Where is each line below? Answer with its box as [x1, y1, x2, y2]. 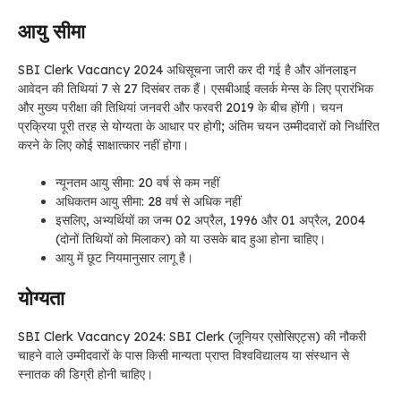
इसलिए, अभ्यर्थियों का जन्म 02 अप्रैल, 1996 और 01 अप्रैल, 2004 [55, 212, 365, 229]
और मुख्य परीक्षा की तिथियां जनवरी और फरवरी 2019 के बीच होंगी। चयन [18, 99, 343, 116]
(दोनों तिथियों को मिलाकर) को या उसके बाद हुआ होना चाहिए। [55, 231, 326, 248]
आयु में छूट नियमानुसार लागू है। [55, 250, 193, 267]
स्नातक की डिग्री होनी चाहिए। [18, 366, 153, 383]
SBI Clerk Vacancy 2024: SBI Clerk [18, 328, 225, 346]
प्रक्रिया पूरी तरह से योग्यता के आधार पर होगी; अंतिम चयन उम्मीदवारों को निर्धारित [18, 118, 380, 135]
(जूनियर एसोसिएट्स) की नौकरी [225, 328, 366, 346]
